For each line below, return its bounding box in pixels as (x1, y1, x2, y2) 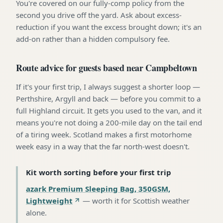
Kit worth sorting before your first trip (26, 167, 171, 177)
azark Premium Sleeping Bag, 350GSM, (26, 183, 170, 194)
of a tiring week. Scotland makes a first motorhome (16, 129, 192, 139)
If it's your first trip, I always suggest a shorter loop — (16, 81, 200, 92)
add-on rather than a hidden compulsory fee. (16, 33, 170, 44)
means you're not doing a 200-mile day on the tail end (16, 117, 202, 127)
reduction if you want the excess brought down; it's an (16, 21, 202, 32)
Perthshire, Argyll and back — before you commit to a (16, 93, 201, 104)
